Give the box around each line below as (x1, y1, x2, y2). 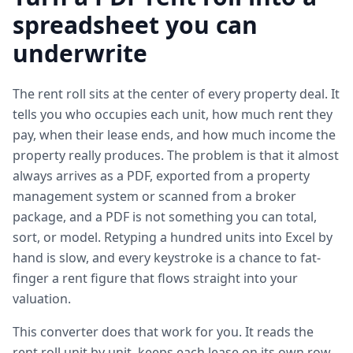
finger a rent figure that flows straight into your (13, 269, 298, 287)
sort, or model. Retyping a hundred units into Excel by (13, 229, 333, 246)
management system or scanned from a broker (13, 188, 296, 205)
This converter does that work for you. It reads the (13, 323, 314, 340)
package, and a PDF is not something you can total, (13, 208, 317, 225)
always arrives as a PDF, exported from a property (13, 167, 310, 184)
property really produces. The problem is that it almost (13, 147, 339, 164)
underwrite (13, 37, 147, 69)
